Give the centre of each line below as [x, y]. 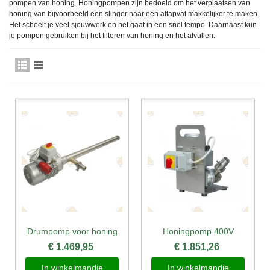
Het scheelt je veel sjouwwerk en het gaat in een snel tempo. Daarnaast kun [133, 25]
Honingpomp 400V [198, 231]
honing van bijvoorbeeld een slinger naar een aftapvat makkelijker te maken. [134, 14]
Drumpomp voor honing [72, 231]
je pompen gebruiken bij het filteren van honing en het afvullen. [112, 36]
